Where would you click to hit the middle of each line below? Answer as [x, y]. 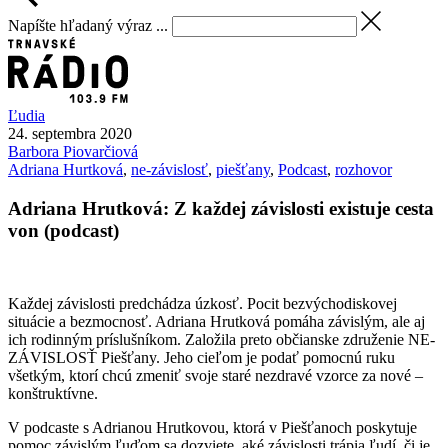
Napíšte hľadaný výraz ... [88, 25]
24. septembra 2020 [70, 134]
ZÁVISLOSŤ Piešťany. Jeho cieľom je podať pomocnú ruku [201, 357]
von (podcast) [63, 231]
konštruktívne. [53, 393]
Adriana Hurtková [65, 170]
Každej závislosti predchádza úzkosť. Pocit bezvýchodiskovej [202, 303]
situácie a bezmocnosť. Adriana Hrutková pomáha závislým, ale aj [216, 321]
